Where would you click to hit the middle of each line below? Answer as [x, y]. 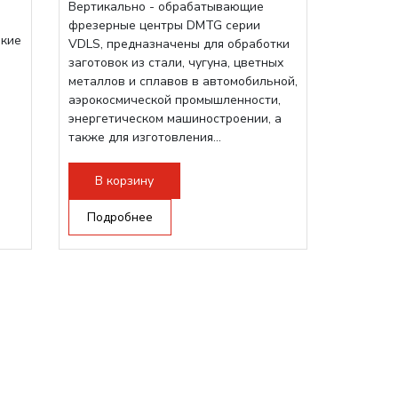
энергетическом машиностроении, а [175, 119]
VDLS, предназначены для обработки [179, 44]
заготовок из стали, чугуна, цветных [176, 63]
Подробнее [120, 217]
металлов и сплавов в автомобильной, [183, 81]
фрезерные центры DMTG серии [164, 25]
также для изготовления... [145, 137]
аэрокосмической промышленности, [175, 100]
